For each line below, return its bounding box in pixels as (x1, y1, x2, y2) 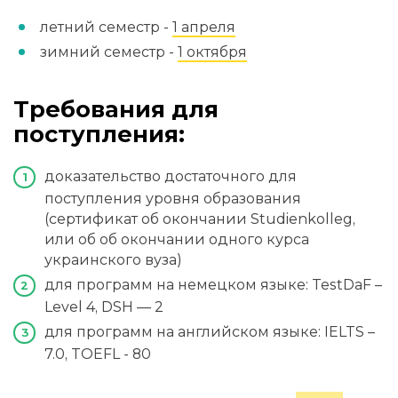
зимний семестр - (40, 44, 178, 61)
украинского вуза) (44, 251, 182, 269)
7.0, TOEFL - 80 (44, 346, 151, 363)
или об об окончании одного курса (44, 231, 309, 249)
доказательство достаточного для (44, 168, 297, 186)
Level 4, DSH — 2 (44, 298, 163, 316)
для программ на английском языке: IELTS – (44, 323, 375, 341)
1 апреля (172, 19, 235, 36)
